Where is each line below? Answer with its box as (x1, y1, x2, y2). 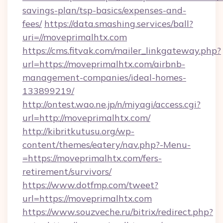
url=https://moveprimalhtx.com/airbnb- (22, 58, 185, 70)
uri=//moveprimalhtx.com (22, 31, 127, 43)
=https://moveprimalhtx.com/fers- (22, 152, 162, 164)
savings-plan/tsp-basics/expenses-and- (22, 4, 186, 16)
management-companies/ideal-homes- (22, 72, 186, 83)
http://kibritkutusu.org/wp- (22, 125, 134, 137)
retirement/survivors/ (22, 166, 111, 177)
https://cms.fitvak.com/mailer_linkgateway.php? (22, 45, 221, 56)
